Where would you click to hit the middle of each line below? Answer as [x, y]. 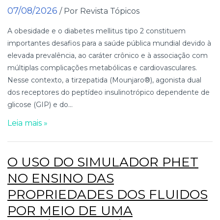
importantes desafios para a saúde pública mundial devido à [109, 43]
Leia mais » [27, 123]
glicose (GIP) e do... [40, 104]
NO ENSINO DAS [61, 178]
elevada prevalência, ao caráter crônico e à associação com [108, 55]
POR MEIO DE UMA [70, 210]
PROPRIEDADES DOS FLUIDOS [108, 194]
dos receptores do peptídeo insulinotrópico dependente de [109, 92]
